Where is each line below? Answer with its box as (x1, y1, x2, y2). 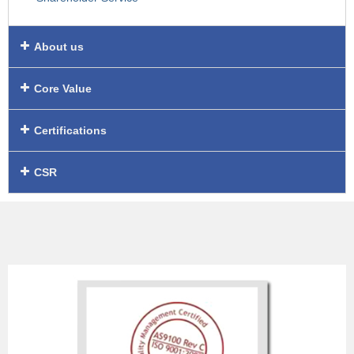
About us (33, 40, 84, 54)
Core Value (33, 82, 92, 96)
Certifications (33, 124, 107, 137)
